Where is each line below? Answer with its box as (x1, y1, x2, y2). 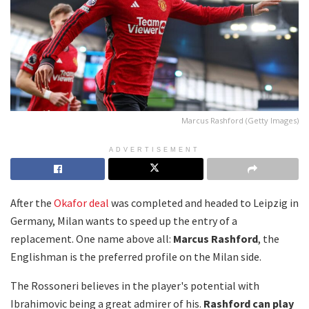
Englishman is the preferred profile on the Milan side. (10, 249, 261, 263)
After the (10, 195, 54, 210)
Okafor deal (54, 195, 109, 210)
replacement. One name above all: (10, 231, 173, 246)
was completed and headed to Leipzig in (109, 195, 299, 210)
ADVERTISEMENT (109, 146, 200, 153)
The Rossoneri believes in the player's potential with (10, 278, 259, 292)
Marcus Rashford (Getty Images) (181, 114, 299, 126)
